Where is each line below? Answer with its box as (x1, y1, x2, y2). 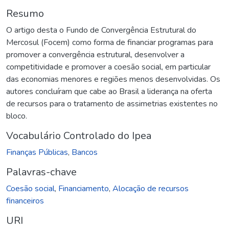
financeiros (6, 195, 44, 207)
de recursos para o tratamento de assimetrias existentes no (6, 98, 218, 109)
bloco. (6, 110, 27, 122)
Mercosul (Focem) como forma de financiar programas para (6, 36, 213, 48)
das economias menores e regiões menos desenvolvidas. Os (6, 73, 220, 85)
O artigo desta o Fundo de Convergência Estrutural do (6, 24, 196, 36)
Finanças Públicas (6, 146, 68, 158)
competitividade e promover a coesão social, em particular (6, 61, 211, 73)
